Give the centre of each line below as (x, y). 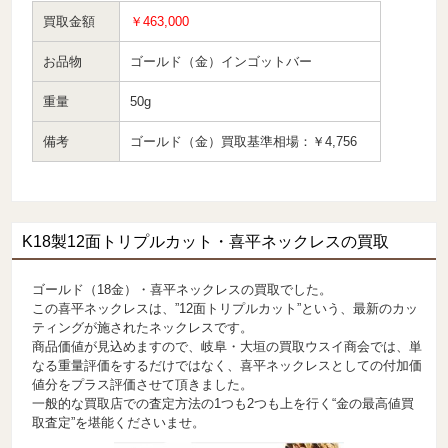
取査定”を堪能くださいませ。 (119, 422)
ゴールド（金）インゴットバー (221, 61)
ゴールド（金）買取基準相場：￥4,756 (244, 141)
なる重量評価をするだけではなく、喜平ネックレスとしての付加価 (227, 365)
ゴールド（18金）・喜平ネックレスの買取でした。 (182, 289)
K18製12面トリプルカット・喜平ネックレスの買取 (206, 241)
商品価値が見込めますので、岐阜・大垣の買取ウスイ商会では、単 (227, 346)
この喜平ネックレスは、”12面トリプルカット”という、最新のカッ (225, 308)
